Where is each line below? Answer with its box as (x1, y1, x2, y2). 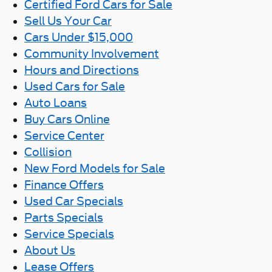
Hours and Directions (24, 64, 139, 76)
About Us (24, 244, 75, 257)
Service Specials (24, 228, 114, 240)
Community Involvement (24, 47, 159, 60)
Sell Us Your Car (24, 15, 112, 27)
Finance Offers (24, 178, 104, 191)
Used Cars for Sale (24, 80, 125, 93)
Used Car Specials (24, 195, 123, 208)
